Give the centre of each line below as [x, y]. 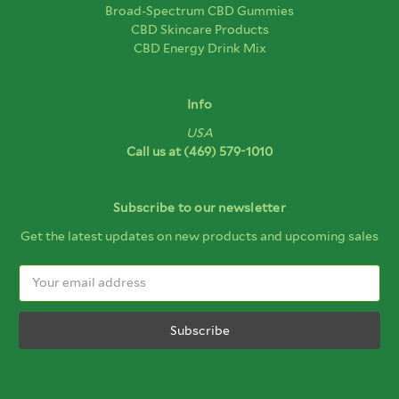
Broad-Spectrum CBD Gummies [199, 10]
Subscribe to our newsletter [199, 207]
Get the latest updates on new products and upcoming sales [199, 236]
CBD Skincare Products [199, 29]
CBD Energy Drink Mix [199, 48]
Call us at [155, 151]
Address [44, 292]
